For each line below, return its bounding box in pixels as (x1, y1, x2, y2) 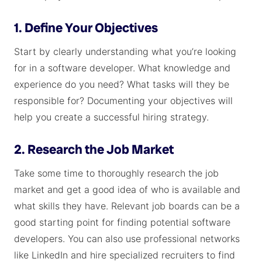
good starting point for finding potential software (14, 216, 230, 228)
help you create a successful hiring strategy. (14, 111, 209, 123)
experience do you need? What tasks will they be (14, 78, 229, 90)
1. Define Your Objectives (14, 19, 158, 36)
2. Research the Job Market (14, 141, 174, 158)
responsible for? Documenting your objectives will (14, 95, 233, 106)
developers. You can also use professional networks (14, 233, 240, 244)
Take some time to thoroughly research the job (14, 167, 219, 179)
